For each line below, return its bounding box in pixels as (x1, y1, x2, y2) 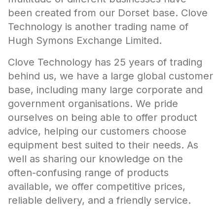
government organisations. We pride (8, 98, 178, 110)
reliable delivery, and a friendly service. (8, 194, 191, 206)
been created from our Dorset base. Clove (8, 7, 208, 19)
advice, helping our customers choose (8, 125, 186, 137)
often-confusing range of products (8, 167, 169, 179)
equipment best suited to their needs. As (8, 139, 198, 151)
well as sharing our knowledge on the (8, 153, 183, 165)
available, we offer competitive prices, (8, 181, 185, 192)
